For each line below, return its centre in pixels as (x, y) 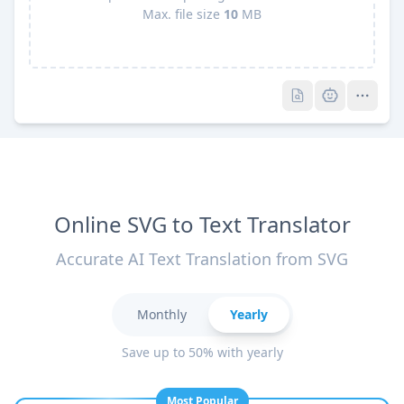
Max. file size (183, 14)
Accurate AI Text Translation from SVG (202, 259)
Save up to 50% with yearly (202, 352)
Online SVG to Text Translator (202, 224)
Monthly (161, 314)
